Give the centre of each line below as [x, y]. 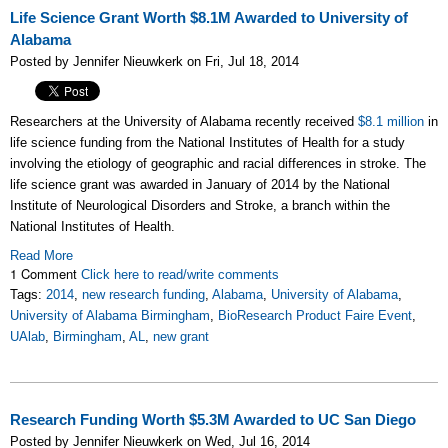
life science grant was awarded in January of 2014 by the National [200, 184]
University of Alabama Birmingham [110, 315]
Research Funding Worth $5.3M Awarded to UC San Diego [213, 419]
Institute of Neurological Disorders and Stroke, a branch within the [200, 205]
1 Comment [45, 273]
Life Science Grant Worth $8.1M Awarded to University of [209, 17]
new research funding [143, 294]
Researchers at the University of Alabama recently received [184, 121]
